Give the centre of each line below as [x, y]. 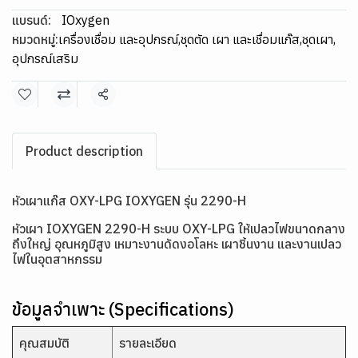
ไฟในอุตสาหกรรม [57, 259]
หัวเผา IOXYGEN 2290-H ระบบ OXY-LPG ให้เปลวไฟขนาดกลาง [179, 229]
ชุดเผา [318, 39]
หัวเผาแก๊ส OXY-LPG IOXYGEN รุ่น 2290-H [129, 201]
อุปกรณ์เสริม [45, 58]
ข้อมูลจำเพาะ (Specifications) [123, 309]
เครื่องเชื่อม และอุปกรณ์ [118, 39]
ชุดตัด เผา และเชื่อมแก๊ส [240, 39]
